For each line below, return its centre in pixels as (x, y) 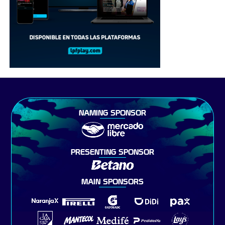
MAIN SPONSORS (113, 182)
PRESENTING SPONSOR (113, 152)
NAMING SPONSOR (113, 113)
